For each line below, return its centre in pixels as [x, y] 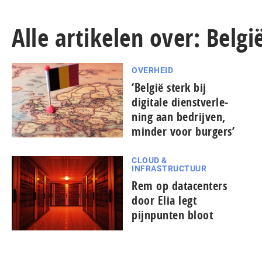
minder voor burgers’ [183, 131]
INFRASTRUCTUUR [169, 168]
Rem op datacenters [179, 186]
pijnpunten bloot [172, 215]
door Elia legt [164, 200]
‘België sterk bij [169, 87]
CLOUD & [149, 160]
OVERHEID [152, 70]
